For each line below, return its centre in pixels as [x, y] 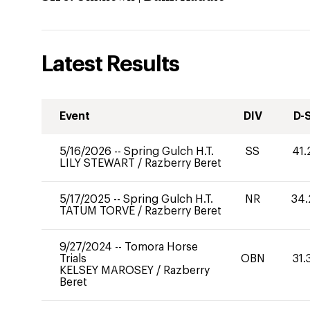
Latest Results [110, 64]
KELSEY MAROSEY [108, 271]
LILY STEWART [99, 163]
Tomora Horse [161, 247]
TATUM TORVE [99, 211]
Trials [73, 259]
